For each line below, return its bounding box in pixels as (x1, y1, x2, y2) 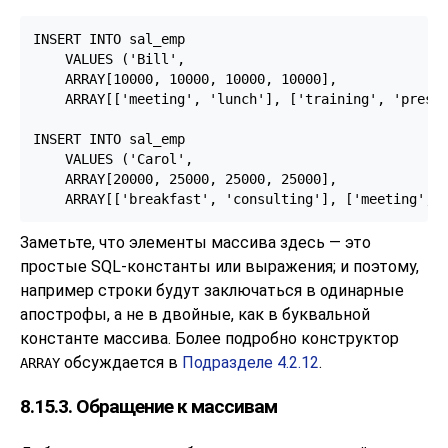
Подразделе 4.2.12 (182, 353, 319, 373)
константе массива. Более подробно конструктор (20, 329, 399, 349)
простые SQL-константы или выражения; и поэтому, (20, 257, 419, 277)
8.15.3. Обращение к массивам (20, 395, 277, 419)
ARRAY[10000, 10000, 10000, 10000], (32, 70, 337, 87)
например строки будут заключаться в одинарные (20, 281, 404, 301)
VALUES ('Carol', (32, 150, 193, 167)
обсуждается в (60, 353, 182, 373)
